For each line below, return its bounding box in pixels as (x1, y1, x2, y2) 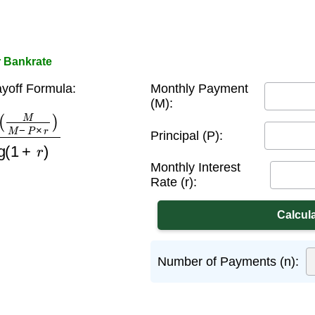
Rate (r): (150, 175, 197, 189)
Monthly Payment (150, 82, 248, 96)
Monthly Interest (150, 160, 240, 174)
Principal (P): (150, 128, 223, 143)
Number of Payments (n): (157, 254, 299, 269)
